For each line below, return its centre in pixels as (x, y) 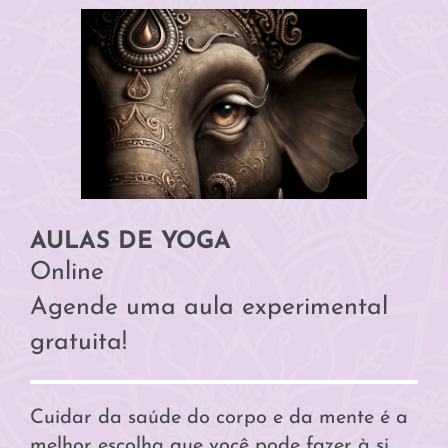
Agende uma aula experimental (209, 307)
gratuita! (78, 342)
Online (67, 272)
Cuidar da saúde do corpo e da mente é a (219, 417)
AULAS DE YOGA (130, 241)
